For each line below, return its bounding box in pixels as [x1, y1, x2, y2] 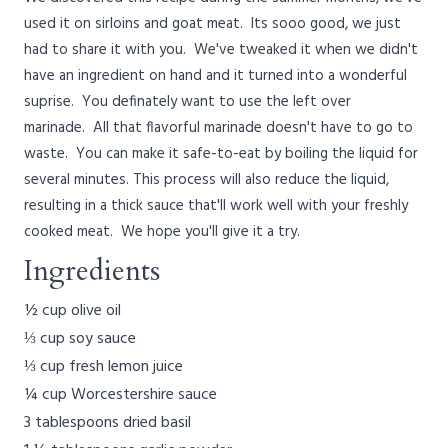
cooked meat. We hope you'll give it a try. [24, 219, 312, 244]
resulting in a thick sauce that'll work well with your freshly [24, 193, 408, 218]
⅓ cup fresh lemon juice [24, 353, 183, 380]
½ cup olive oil [24, 297, 121, 324]
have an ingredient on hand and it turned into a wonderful [24, 63, 407, 88]
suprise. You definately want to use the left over [24, 89, 351, 114]
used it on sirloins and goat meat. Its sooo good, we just [24, 11, 401, 36]
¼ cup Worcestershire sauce [24, 381, 217, 408]
